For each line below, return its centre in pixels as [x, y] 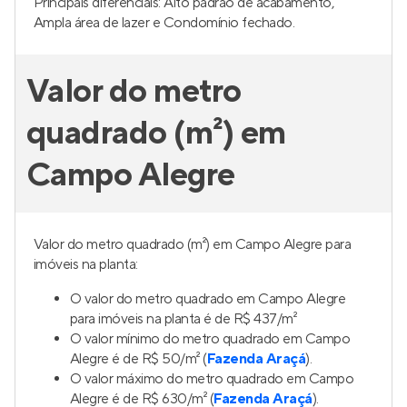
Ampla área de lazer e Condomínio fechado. [164, 23]
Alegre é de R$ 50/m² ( [139, 359]
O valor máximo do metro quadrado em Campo [212, 379]
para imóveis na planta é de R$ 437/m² [184, 319]
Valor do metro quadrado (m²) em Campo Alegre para [193, 244]
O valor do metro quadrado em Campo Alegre [208, 299]
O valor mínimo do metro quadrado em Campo [210, 339]
